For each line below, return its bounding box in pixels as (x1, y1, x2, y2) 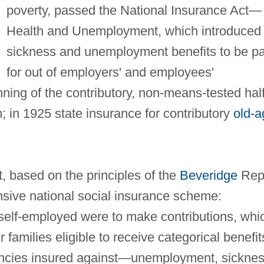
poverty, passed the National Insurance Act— (6, 2, 262, 18)
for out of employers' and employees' (6, 64, 214, 80)
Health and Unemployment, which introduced (6, 23, 261, 38)
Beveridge (179, 167, 237, 183)
